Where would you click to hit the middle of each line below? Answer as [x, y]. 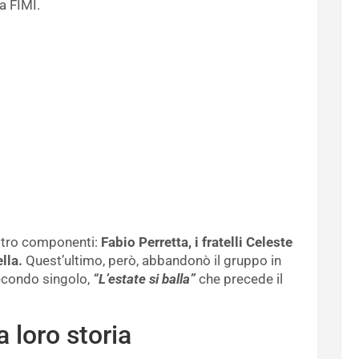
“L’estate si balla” [144, 279]
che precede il [239, 279]
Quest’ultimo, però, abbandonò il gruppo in [152, 261]
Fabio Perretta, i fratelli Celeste [197, 242]
